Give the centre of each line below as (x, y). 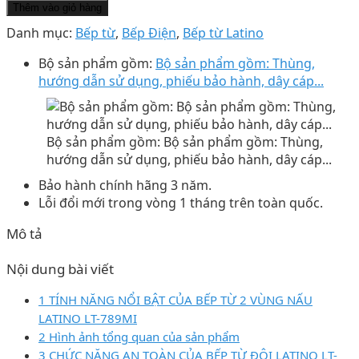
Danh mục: (41, 32)
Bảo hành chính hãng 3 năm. (125, 185)
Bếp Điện (149, 32)
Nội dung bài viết (60, 268)
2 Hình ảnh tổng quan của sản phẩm (139, 336)
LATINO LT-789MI (88, 318)
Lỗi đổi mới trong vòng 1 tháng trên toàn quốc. (181, 202)
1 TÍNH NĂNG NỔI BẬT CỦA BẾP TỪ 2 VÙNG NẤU (175, 299)
